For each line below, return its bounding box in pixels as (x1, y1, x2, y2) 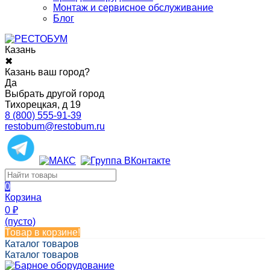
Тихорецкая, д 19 (5, 99, 81, 110)
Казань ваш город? (5, 67, 90, 77)
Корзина (5, 192, 42, 202)
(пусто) (5, 216, 36, 227)
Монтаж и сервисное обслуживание (53, 2, 213, 13)
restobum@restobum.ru (5, 121, 105, 131)
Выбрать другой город (5, 89, 104, 99)
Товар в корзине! (5, 227, 80, 237)
